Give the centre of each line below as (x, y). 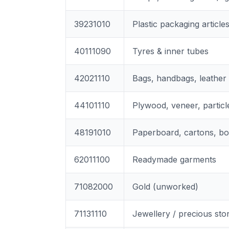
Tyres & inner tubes (170, 51)
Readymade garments (174, 159)
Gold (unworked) (165, 187)
